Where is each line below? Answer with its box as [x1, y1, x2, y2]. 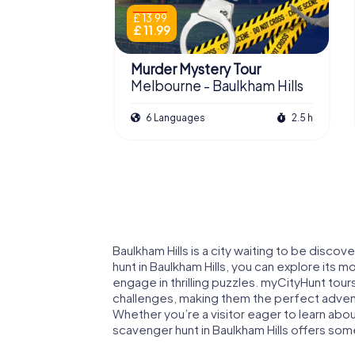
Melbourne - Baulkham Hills [131, 77, 303, 95]
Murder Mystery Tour [131, 60, 261, 78]
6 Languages [144, 111, 205, 124]
